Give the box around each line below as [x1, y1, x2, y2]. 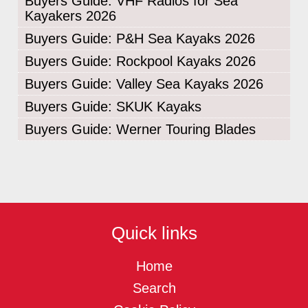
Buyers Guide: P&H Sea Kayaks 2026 [25, 30, 256, 46]
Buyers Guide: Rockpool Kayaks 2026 [25, 53, 256, 69]
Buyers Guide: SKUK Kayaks [25, 98, 202, 114]
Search [132, 280, 176, 296]
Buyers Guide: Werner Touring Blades [25, 121, 256, 137]
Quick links [111, 222, 197, 243]
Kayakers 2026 [25, 8, 117, 23]
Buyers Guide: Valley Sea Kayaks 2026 [25, 76, 264, 91]
